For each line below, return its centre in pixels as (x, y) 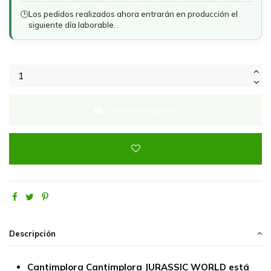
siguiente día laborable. (72, 25)
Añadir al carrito (145, 109)
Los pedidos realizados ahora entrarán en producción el (133, 14)
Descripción (32, 234)
